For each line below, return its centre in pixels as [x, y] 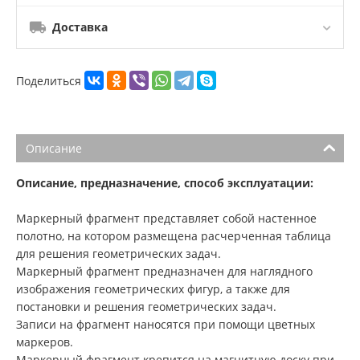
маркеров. [45, 342]
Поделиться [50, 80]
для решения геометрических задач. [119, 254]
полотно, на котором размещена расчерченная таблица [174, 236]
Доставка [80, 27]
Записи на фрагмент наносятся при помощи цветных [166, 325]
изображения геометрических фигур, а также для [153, 289]
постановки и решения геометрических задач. [146, 307]
